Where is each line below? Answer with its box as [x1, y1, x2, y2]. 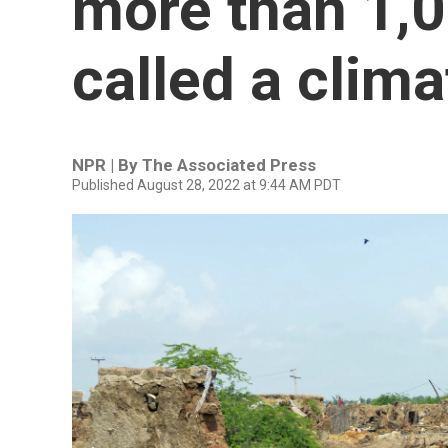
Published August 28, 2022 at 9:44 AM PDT [72, 177, 341, 193]
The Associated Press [142, 155, 316, 175]
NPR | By [72, 155, 142, 175]
